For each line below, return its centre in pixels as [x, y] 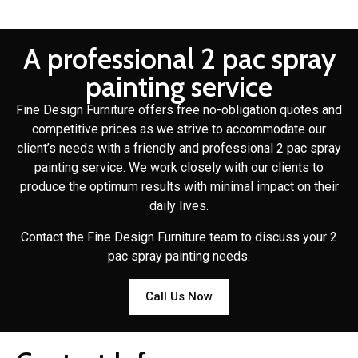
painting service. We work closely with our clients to [179, 168]
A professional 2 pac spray [179, 59]
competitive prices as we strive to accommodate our [179, 129]
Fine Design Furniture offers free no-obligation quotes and [179, 110]
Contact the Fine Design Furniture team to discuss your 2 [179, 237]
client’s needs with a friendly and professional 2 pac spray [179, 149]
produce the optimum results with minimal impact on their [179, 187]
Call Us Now [179, 296]
